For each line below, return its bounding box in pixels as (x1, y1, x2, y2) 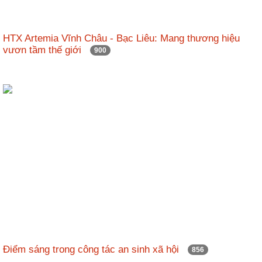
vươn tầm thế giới (3, 44, 90, 56)
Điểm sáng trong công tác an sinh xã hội (3, 243, 188, 255)
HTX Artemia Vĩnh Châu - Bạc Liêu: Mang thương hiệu (3, 32, 240, 44)
